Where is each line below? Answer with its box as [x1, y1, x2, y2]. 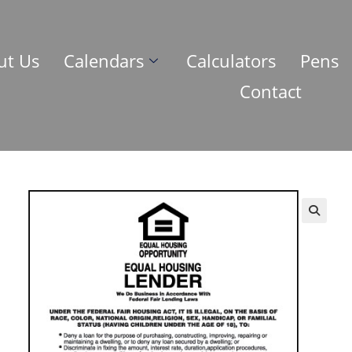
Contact [239, 79, 302, 103]
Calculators [186, 48, 277, 72]
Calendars [64, 48, 145, 72]
